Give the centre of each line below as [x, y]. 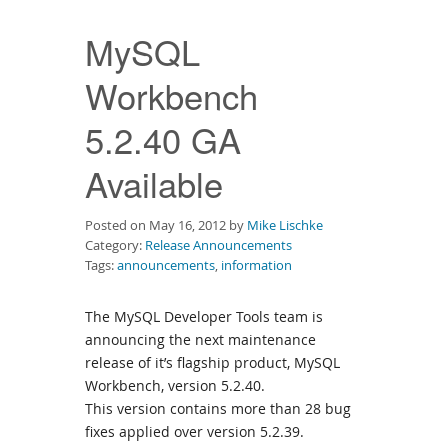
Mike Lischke [285, 225]
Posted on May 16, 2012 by [166, 225]
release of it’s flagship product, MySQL [212, 362]
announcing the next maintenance [200, 339]
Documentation [68, 42]
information [256, 265]
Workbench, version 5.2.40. [175, 385]
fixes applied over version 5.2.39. [194, 431]
